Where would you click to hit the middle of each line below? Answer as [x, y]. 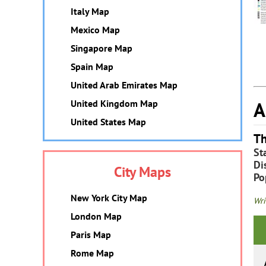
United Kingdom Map [114, 103]
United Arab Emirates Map [124, 85]
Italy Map [90, 11]
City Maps [142, 172]
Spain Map [92, 66]
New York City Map [109, 198]
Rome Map [92, 253]
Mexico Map [95, 30]
